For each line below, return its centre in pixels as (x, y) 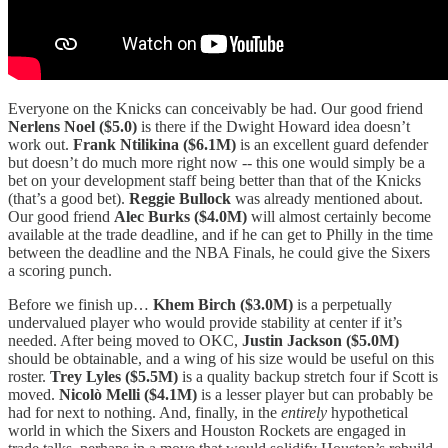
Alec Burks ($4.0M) (182, 216)
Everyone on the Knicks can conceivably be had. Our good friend (215, 108)
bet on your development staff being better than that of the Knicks (214, 180)
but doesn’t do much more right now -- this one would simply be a (216, 162)
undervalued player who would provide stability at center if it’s (205, 322)
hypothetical (367, 412)
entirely (304, 412)
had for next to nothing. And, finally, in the (144, 412)
